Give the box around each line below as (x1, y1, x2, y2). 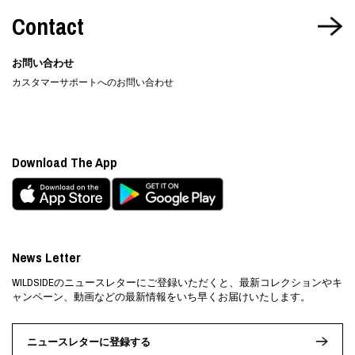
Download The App (12, 153, 117, 172)
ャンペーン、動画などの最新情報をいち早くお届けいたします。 (12, 290, 311, 304)
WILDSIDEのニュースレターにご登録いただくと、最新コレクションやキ (12, 276, 342, 290)
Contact (12, 11, 84, 43)
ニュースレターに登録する (27, 334, 151, 349)
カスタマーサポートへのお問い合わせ (12, 76, 174, 90)
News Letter (12, 248, 81, 267)
